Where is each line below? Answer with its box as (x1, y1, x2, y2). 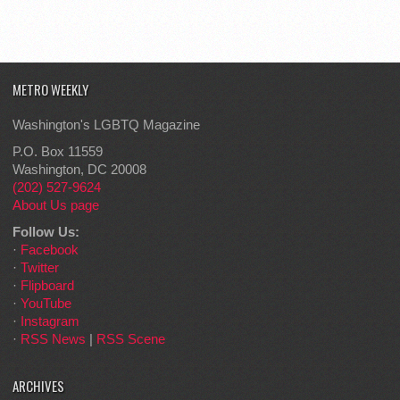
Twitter (21, 260, 59, 276)
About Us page (12, 197, 99, 213)
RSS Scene (96, 331, 165, 347)
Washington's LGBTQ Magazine (12, 117, 200, 133)
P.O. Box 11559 (12, 144, 103, 160)
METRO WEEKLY (12, 79, 88, 100)
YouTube (21, 296, 71, 312)
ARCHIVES (12, 376, 64, 396)
